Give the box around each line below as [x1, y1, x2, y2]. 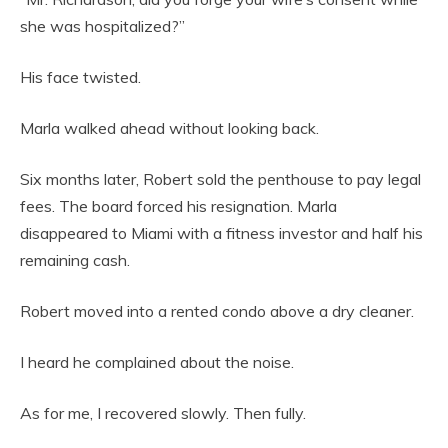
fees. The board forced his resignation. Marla [20, 196, 337, 216]
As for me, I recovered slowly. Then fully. [20, 403, 306, 423]
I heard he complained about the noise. [20, 352, 294, 372]
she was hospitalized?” [20, 16, 185, 36]
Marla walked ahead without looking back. [20, 118, 319, 138]
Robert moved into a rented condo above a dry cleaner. [20, 301, 414, 321]
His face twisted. [20, 67, 141, 87]
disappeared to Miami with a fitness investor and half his [20, 223, 423, 243]
